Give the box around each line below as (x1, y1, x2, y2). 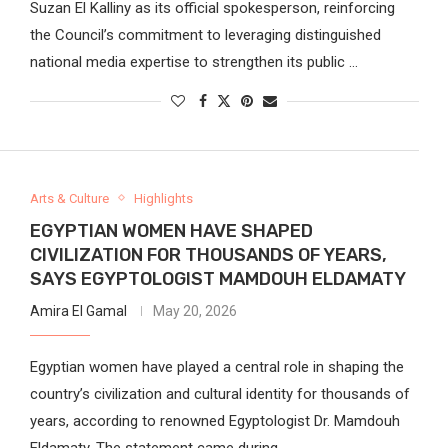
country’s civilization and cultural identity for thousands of (29, 384, 410, 403)
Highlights (133, 190, 193, 206)
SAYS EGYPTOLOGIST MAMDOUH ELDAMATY (29, 267, 406, 290)
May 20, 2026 (152, 302, 237, 319)
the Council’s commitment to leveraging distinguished (29, 25, 381, 44)
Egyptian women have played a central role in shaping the (29, 357, 404, 376)
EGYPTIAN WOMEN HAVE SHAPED (29, 219, 313, 242)
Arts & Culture (29, 190, 109, 206)
